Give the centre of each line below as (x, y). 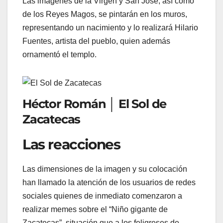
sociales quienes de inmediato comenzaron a (102, 196)
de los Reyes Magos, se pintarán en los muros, (105, 14)
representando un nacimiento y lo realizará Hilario (110, 27)
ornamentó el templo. (59, 54)
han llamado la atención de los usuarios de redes (109, 183)
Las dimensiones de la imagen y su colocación (105, 169)
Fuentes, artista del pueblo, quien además (96, 41)
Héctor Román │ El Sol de (95, 104)
